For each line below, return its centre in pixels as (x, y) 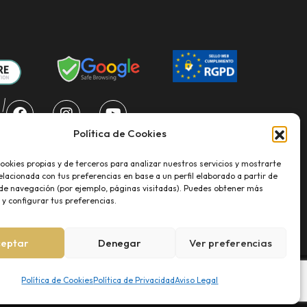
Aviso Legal (197, 280)
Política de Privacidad (134, 280)
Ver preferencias (231, 243)
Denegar (120, 243)
